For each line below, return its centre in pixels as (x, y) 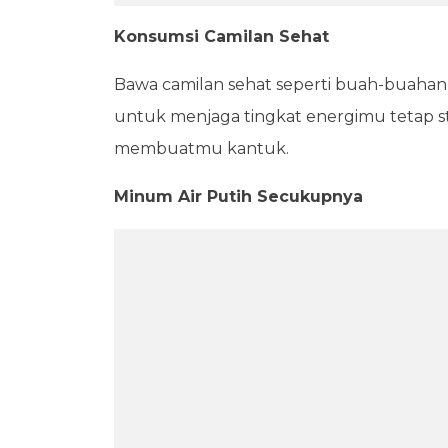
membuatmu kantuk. (201, 148)
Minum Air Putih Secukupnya (238, 196)
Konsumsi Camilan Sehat (221, 36)
